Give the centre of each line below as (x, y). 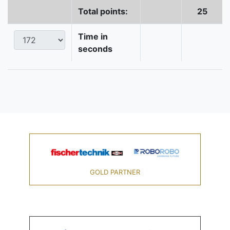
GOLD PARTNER (115, 172)
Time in (93, 37)
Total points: (103, 12)
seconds (95, 49)
